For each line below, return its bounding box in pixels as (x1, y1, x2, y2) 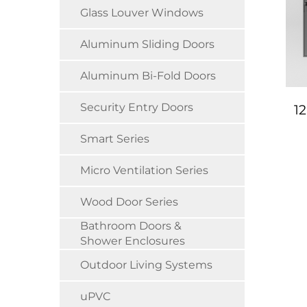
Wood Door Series (80, 195, 178, 208)
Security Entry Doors (80, 101, 193, 114)
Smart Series (80, 132, 149, 145)
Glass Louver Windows (80, 6, 204, 19)
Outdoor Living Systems (80, 258, 212, 271)
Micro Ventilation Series (80, 164, 208, 177)
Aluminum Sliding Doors (80, 38, 214, 51)
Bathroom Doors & (80, 219, 182, 232)
